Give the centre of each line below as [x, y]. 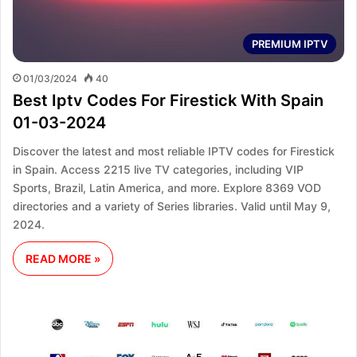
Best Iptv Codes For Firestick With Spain [168, 100]
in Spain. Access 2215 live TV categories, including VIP [158, 169]
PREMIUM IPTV [290, 43]
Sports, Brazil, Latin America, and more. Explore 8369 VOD [167, 187]
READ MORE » [63, 258]
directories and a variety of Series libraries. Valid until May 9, [172, 206]
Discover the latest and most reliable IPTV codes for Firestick [174, 151]
